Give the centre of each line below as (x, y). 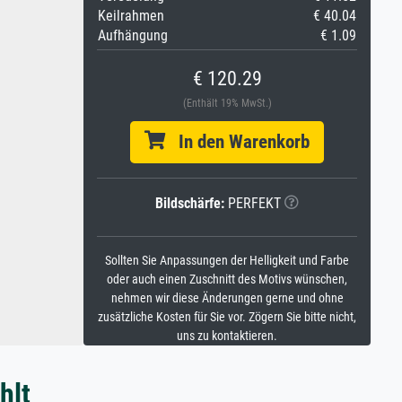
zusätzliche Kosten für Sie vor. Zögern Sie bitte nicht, (227, 317)
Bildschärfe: (190, 203)
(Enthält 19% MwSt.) (227, 103)
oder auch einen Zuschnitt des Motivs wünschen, (227, 280)
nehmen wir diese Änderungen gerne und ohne (227, 298)
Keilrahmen (131, 16)
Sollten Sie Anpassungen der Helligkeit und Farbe (227, 261)
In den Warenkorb (237, 142)
